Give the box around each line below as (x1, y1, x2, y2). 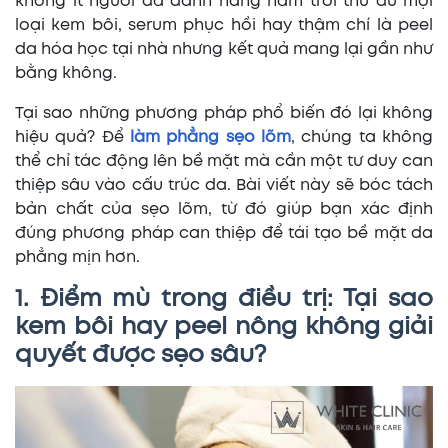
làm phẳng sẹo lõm (130, 130, 291, 145)
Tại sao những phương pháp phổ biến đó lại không (15, 106, 433, 121)
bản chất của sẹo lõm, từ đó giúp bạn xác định (15, 202, 433, 217)
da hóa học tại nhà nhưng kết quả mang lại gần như (15, 42, 433, 57)
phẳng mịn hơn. (15, 250, 140, 265)
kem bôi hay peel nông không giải (15, 317, 433, 338)
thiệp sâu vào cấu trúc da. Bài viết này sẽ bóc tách (15, 178, 433, 193)
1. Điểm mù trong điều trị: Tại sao (15, 289, 433, 310)
